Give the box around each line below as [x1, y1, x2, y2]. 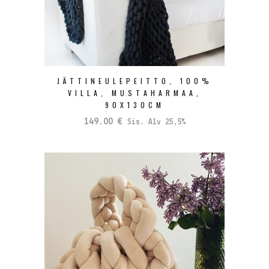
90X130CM [104, 99, 165, 110]
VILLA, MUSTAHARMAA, [67, 87, 202, 98]
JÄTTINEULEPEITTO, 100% [56, 75, 213, 86]
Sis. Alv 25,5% [127, 118, 186, 126]
